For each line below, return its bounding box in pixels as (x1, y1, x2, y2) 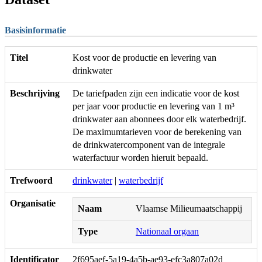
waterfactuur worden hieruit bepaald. (73, 152, 208, 163)
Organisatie (10, 198, 56, 208)
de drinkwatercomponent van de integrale (73, 139, 225, 150)
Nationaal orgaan (136, 226, 199, 236)
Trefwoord (10, 175, 53, 185)
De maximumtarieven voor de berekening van (73, 126, 242, 137)
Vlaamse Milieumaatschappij (136, 203, 242, 213)
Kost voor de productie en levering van (73, 52, 216, 63)
